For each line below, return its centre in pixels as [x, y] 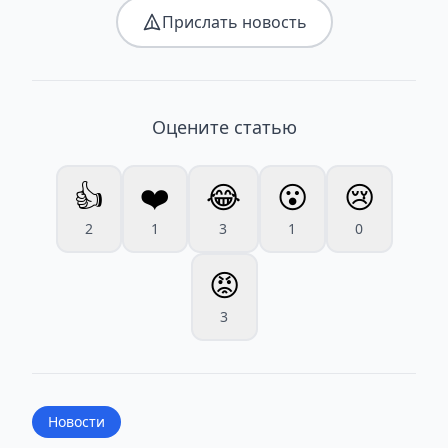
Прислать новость [234, 21]
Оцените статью [224, 126]
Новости [76, 421]
